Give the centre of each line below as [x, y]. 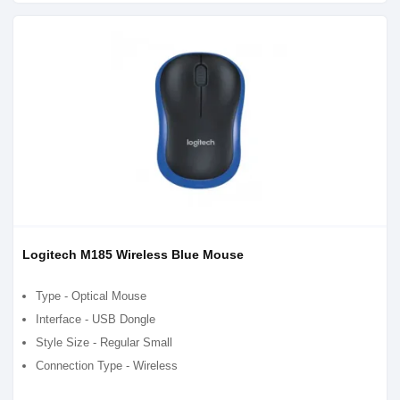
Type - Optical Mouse [91, 296]
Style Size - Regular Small [104, 342]
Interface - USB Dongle [96, 319]
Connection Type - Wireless [107, 366]
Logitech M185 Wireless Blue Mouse [133, 254]
